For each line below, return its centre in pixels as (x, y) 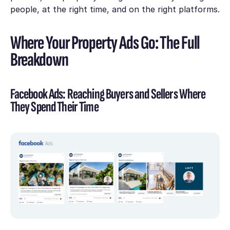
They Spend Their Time (54, 107)
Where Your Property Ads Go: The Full (105, 43)
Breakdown (39, 60)
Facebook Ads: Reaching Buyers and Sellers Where (108, 94)
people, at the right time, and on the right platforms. (115, 9)
